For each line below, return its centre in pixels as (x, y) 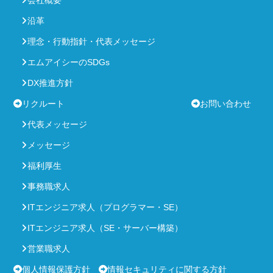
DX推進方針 (50, 83)
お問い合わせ (225, 104)
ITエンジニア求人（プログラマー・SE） (105, 207)
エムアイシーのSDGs (69, 62)
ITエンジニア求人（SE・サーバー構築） (105, 228)
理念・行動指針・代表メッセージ (91, 42)
